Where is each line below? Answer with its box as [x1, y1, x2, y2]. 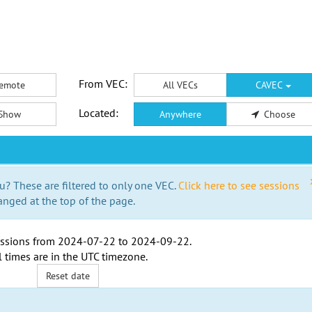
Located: [78, 106, 118, 120]
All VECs [162, 79, 198, 91]
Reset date [46, 270, 91, 282]
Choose [263, 108, 295, 120]
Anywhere [159, 108, 201, 120]
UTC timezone [80, 249, 146, 263]
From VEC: [78, 77, 127, 91]
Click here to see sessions [178, 178, 299, 192]
